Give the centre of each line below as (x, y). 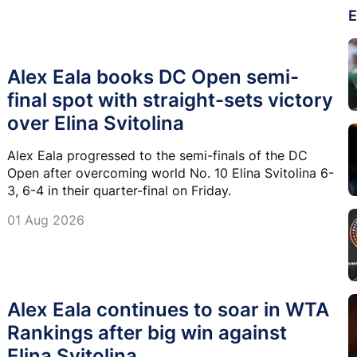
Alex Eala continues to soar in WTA (168, 309)
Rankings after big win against (147, 332)
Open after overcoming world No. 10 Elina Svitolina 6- (171, 173)
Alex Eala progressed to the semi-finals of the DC (157, 155)
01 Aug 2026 (46, 220)
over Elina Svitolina (96, 123)
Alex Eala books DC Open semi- (153, 76)
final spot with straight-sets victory (170, 100)
